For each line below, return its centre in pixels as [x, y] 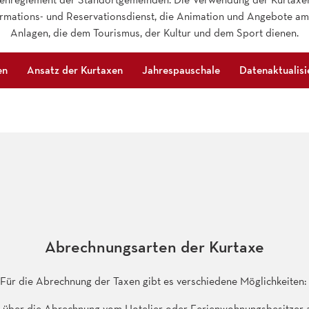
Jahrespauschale [181, 70]
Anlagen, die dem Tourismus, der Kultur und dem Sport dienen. [154, 32]
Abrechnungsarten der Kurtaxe [154, 246]
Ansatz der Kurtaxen [75, 70]
